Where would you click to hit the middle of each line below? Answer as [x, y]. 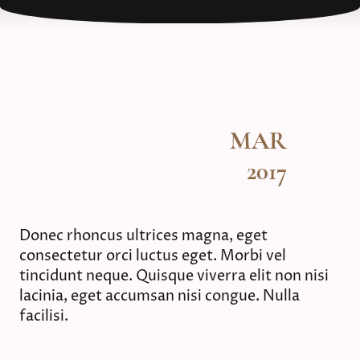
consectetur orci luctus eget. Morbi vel [153, 256]
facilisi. [45, 317]
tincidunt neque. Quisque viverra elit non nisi [174, 276]
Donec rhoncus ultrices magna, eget [143, 236]
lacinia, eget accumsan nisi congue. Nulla [160, 297]
